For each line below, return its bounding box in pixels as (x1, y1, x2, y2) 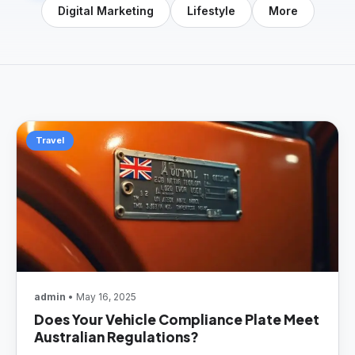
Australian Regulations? (34, 328, 201, 345)
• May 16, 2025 (66, 291, 136, 303)
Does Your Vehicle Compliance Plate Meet (34, 311, 319, 328)
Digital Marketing (57, 4, 154, 17)
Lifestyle (186, 4, 235, 17)
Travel (36, 135, 64, 146)
